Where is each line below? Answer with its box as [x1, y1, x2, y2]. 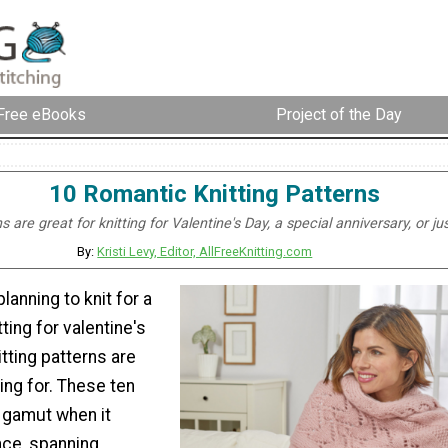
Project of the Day [276, 105, 402, 125]
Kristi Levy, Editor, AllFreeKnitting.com [97, 243, 313, 259]
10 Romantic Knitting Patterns [48, 179, 380, 208]
